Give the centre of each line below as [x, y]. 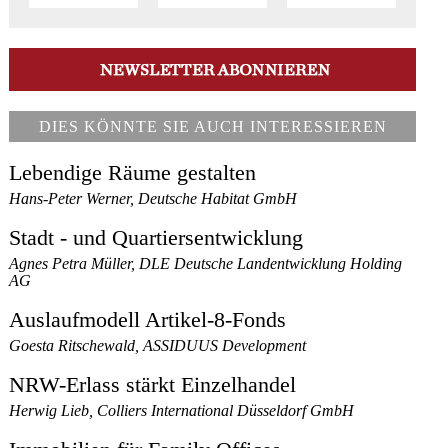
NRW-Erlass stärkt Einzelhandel [153, 385]
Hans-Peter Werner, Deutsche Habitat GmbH [153, 199]
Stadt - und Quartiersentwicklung [156, 238]
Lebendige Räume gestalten [133, 173]
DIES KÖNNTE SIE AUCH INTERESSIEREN [212, 127]
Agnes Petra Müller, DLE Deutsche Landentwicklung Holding [206, 264]
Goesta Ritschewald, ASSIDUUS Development [158, 346]
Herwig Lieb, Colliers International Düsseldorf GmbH [182, 411]
